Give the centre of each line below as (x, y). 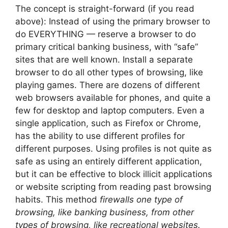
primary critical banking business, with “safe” (107, 47)
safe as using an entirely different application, (109, 161)
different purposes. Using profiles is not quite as (113, 148)
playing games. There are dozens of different (108, 85)
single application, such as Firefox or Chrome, (108, 123)
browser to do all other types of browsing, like (109, 72)
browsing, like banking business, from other (105, 212)
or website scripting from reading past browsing (113, 187)
